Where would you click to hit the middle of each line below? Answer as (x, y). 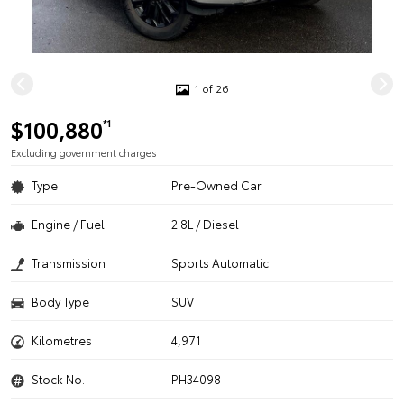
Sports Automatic (220, 262)
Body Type (60, 301)
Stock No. (58, 379)
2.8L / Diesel (206, 224)
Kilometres (62, 340)
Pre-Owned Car (217, 185)
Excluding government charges (84, 152)
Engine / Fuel (68, 224)
